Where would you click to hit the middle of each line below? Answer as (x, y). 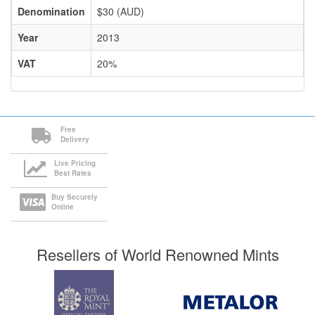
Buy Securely (75, 197)
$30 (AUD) (121, 12)
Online (63, 207)
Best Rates (72, 173)
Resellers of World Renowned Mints (157, 255)
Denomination (51, 12)
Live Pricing (75, 163)
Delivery (75, 140)
